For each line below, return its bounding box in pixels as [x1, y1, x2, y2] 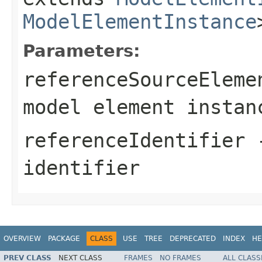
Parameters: [23, 40, 140, 61]
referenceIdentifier [23, 128, 245, 152]
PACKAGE [48, 234, 80, 243]
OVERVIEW [4, 234, 41, 243]
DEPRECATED [170, 234, 216, 243]
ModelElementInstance [23, 9, 257, 33]
